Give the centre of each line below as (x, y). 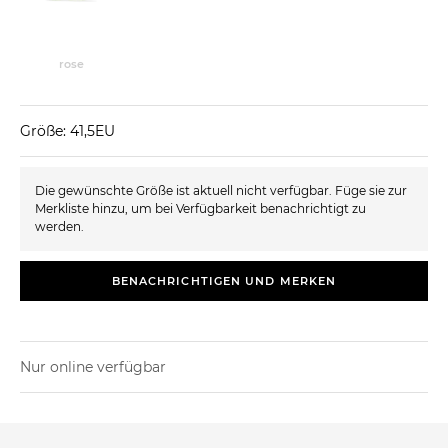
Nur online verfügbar (93, 366)
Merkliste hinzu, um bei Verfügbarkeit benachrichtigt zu (200, 208)
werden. (59, 226)
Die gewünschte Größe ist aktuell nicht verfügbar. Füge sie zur (221, 190)
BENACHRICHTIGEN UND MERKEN (224, 280)
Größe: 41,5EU (67, 130)
